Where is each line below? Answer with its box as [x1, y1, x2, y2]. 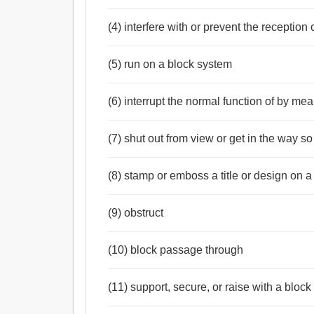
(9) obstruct [108, 207, 164, 219]
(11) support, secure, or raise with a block [108, 281, 312, 294]
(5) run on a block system [108, 58, 233, 71]
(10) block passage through [108, 244, 244, 257]
